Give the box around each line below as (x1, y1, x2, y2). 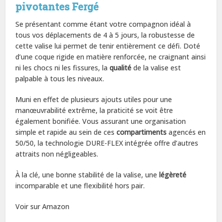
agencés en (166, 127, 206, 137)
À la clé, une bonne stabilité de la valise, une (15, 169, 160, 179)
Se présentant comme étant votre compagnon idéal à (15, 19, 191, 29)
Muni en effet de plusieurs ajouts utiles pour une (15, 94, 172, 104)
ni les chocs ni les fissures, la (15, 62, 110, 72)
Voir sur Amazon (15, 201, 70, 211)
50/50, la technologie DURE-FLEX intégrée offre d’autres (15, 138, 199, 148)
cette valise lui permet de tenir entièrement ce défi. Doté (15, 41, 201, 51)
